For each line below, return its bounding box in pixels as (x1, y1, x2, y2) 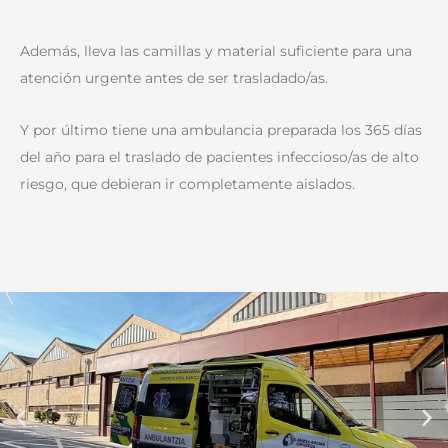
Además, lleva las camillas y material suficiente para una (20, 42, 412, 61)
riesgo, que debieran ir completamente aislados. (20, 174, 355, 193)
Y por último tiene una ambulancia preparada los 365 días (20, 120, 422, 139)
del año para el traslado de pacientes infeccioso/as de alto (20, 147, 419, 166)
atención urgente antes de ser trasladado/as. (20, 69, 328, 88)
